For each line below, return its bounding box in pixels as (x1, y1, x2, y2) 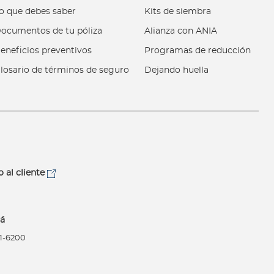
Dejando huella (144, 65, 209, 75)
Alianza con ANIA (144, 26, 218, 35)
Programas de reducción (144, 46, 251, 55)
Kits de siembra (144, 7, 212, 16)
